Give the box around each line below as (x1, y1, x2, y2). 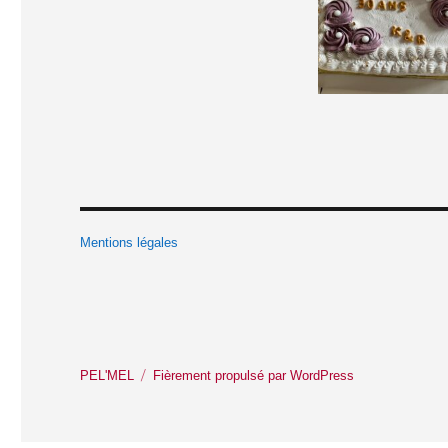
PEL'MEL (80, 368, 135, 384)
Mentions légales (80, 235, 179, 251)
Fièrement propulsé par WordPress (153, 368, 355, 384)
